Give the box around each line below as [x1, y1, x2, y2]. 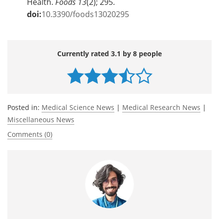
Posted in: [7, 103, 42, 112]
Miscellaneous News [7, 115, 74, 125]
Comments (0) [7, 130, 52, 139]
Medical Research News [122, 103, 200, 112]
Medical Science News [42, 103, 114, 112]
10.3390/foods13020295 [42, 9, 129, 20]
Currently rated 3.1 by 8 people [57, 49, 162, 59]
